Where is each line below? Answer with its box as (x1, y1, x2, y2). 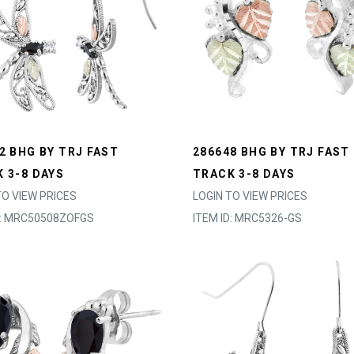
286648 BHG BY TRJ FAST (193, 145, 350, 158)
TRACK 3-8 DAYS (193, 168, 296, 180)
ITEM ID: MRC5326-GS (193, 212, 302, 224)
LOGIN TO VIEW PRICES (193, 190, 307, 202)
